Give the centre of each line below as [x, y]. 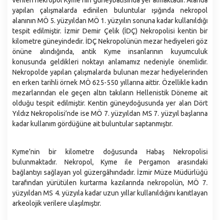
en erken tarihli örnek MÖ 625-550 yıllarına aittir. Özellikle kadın [110, 82]
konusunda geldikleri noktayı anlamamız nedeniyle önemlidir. [110, 62]
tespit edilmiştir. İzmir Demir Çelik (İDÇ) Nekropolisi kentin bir [110, 31]
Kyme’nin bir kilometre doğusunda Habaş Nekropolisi [110, 152]
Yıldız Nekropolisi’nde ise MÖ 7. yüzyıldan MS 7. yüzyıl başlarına [110, 113]
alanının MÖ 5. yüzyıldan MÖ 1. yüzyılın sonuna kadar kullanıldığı [110, 21]
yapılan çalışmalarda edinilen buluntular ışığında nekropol [110, 10]
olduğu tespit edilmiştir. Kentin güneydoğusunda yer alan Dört [110, 103]
